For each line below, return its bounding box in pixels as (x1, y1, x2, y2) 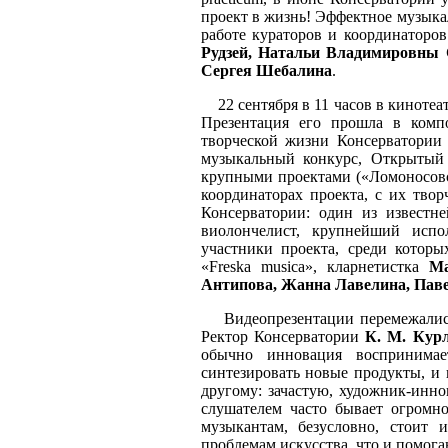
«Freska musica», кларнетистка (200, 258, 429, 275)
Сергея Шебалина (200, 62, 332, 79)
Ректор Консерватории (200, 328, 366, 345)
